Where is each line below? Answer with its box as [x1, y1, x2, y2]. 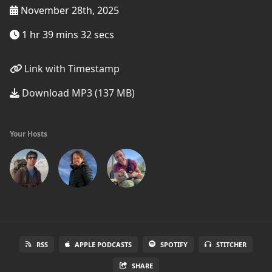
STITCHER [216, 240, 246, 249]
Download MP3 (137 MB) [19, 86, 135, 100]
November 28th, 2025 [18, 4, 119, 17]
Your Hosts [10, 129, 47, 139]
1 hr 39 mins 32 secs [19, 28, 114, 41]
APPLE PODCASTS [75, 240, 132, 249]
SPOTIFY [160, 240, 188, 249]
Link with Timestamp [22, 62, 120, 75]
